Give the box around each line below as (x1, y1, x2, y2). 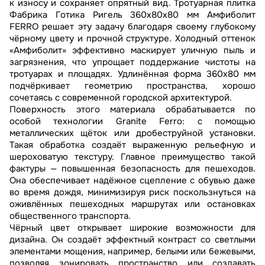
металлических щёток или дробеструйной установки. (9, 127, 256, 140)
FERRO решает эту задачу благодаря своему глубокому (9, 21, 256, 33)
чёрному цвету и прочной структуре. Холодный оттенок (9, 33, 256, 45)
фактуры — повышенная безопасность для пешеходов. (9, 163, 256, 175)
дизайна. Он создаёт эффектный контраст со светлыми (9, 234, 256, 246)
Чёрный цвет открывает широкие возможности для (9, 222, 256, 234)
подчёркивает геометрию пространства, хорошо (9, 80, 256, 92)
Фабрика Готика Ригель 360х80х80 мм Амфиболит (9, 9, 256, 21)
